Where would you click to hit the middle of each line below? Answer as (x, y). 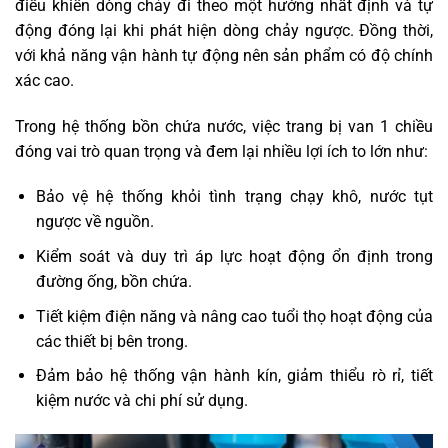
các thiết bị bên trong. (111, 341)
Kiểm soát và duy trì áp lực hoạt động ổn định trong (234, 256)
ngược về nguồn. (94, 222)
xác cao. (44, 80)
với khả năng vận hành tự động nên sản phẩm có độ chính (224, 55)
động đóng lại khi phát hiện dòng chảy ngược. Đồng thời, (224, 30)
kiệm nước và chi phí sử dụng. (141, 401)
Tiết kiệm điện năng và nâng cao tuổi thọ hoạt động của (234, 316)
